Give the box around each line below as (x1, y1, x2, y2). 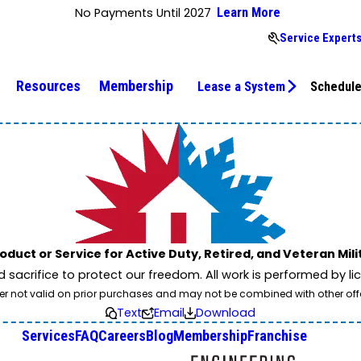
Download (196, 305, 256, 322)
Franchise (247, 327, 307, 345)
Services (21, 327, 75, 345)
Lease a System (197, 78, 286, 94)
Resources (16, 77, 81, 95)
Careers (98, 327, 146, 345)
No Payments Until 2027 (74, 5, 211, 22)
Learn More (217, 5, 280, 21)
